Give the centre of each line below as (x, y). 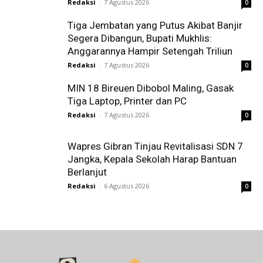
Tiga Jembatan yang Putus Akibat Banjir (155, 25)
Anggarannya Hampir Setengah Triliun (150, 51)
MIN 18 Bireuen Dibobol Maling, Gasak (151, 88)
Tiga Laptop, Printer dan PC (127, 101)
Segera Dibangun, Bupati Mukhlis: (140, 38)
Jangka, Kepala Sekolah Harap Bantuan (152, 159)
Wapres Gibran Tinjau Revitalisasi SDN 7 (155, 146)
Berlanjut (87, 172)
